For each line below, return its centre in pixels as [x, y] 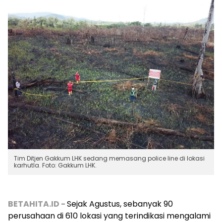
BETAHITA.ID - [37, 204]
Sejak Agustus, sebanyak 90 [120, 204]
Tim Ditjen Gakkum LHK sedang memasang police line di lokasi [109, 159]
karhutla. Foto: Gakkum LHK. [55, 166]
